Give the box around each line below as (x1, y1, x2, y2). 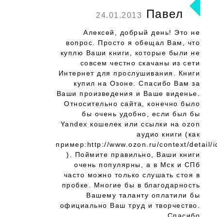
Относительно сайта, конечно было (64, 100, 200, 108)
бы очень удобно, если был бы (82, 110, 200, 118)
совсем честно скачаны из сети (80, 59, 200, 67)
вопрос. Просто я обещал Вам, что (66, 39, 200, 46)
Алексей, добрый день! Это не (83, 29, 200, 36)
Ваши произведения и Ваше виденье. (56, 90, 200, 97)
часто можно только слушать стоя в (63, 171, 200, 179)
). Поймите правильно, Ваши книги (66, 151, 200, 158)
